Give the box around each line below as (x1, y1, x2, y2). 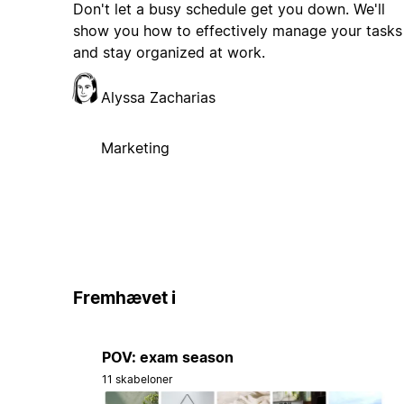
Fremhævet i (72, 288, 176, 309)
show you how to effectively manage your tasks (72, 22, 402, 41)
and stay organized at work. (72, 43, 265, 62)
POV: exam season (101, 347, 234, 366)
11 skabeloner (101, 372, 173, 386)
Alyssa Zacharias (100, 88, 216, 107)
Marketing (100, 139, 170, 158)
